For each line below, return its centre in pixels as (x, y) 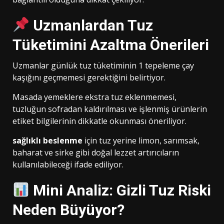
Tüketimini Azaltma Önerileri (111, 45)
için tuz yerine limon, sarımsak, (141, 141)
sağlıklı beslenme (47, 141)
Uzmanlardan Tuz (91, 25)
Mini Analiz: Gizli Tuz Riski (120, 190)
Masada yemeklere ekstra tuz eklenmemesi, (94, 97)
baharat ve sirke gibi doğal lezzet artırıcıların (96, 153)
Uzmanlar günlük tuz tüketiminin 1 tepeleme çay (103, 66)
